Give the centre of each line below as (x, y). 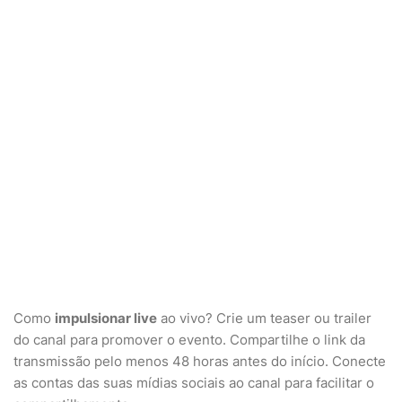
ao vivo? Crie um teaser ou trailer (264, 318)
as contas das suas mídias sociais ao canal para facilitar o (194, 383)
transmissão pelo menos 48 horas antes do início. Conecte (200, 361)
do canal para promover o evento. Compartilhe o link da (189, 340)
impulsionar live (106, 318)
